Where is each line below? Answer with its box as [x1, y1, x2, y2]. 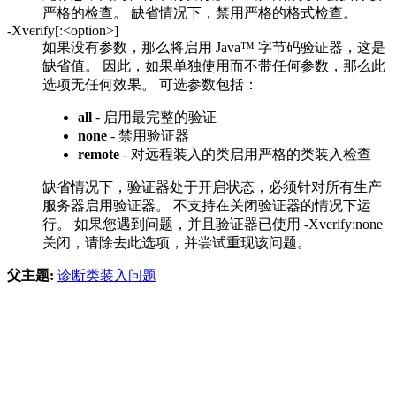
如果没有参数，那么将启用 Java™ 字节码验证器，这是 [42, 39, 385, 55]
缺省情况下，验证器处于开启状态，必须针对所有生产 [42, 179, 382, 194]
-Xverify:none [304, 216, 383, 232]
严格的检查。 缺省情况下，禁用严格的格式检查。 [42, 4, 357, 20]
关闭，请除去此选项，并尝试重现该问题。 [42, 234, 311, 250]
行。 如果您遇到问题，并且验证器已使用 [42, 216, 304, 232]
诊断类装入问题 [57, 267, 156, 283]
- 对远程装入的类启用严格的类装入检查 [119, 146, 371, 162]
